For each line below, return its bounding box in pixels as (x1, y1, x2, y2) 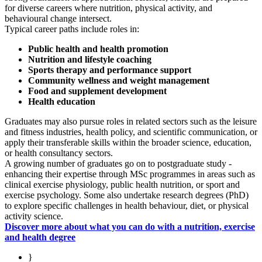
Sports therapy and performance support (28, 65, 191, 75)
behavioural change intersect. (5, 13, 112, 24)
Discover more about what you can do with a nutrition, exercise (5, 222, 255, 232)
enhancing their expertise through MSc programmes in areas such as (5, 169, 255, 180)
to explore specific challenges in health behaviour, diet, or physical (5, 201, 249, 211)
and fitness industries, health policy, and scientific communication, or (5, 127, 257, 137)
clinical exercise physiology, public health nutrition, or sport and (5, 180, 240, 190)
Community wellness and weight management (28, 75, 209, 86)
